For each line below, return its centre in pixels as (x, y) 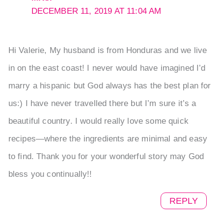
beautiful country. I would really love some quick (98, 121)
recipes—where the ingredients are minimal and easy (108, 138)
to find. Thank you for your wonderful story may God (106, 156)
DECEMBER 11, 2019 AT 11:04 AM (96, 11)
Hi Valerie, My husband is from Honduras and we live (108, 50)
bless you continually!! (50, 174)
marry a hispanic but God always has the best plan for (110, 85)
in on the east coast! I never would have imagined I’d (107, 68)
